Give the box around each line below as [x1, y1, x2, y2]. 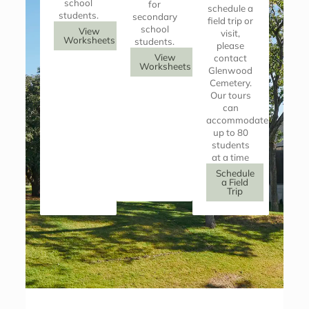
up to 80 [212, 127, 248, 139]
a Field [221, 177, 249, 188]
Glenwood [208, 65, 253, 77]
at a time [212, 152, 250, 163]
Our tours [210, 90, 251, 101]
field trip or [208, 15, 254, 27]
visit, [221, 28, 241, 39]
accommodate [206, 114, 269, 126]
